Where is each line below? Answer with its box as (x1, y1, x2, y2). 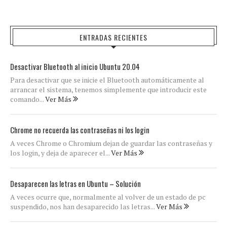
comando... (10, 94, 45, 104)
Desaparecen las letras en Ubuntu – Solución (10, 178, 141, 189)
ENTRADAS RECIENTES (80, 32, 147, 43)
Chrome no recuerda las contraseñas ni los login (10, 124, 149, 135)
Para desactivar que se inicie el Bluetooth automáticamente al (10, 75, 204, 85)
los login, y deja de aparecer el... (10, 148, 111, 158)
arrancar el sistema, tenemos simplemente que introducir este (10, 85, 207, 94)
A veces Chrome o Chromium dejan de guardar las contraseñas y (10, 138, 212, 148)
